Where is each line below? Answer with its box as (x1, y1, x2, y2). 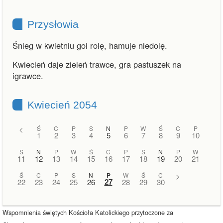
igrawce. (12, 70, 43, 82)
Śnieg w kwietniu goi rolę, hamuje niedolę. (12, 39, 167, 51)
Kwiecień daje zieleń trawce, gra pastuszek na (12, 58, 181, 70)
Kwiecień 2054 (27, 99, 97, 111)
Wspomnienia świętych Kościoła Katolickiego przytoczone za (2, 208, 173, 217)
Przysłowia (27, 18, 79, 30)
